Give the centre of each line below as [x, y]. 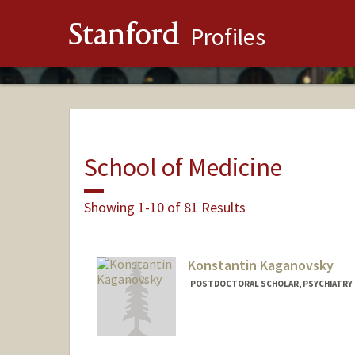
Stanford [124, 38]
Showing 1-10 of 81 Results [164, 207]
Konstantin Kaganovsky [260, 265]
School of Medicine [183, 167]
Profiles [228, 37]
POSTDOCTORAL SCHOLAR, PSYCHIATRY [271, 284]
